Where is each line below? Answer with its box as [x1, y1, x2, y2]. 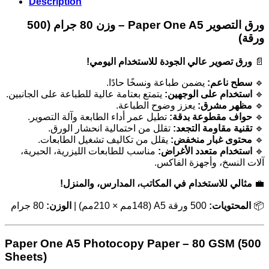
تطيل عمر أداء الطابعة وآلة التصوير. [28, 112, 169, 122]
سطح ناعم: [207, 77, 252, 88]
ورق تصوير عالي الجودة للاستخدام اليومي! [86, 56, 252, 67]
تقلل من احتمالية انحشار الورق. [48, 123, 173, 134]
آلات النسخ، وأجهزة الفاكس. [154, 157, 264, 168]
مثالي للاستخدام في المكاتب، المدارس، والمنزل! [60, 178, 252, 189]
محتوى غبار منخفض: [171, 134, 252, 145]
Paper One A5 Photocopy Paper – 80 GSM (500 [5, 237, 261, 250]
